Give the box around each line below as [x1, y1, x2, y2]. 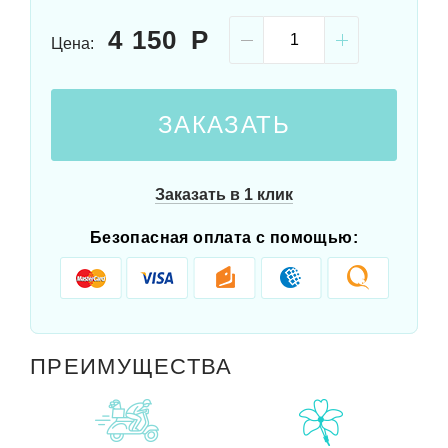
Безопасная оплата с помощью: [89, 229, 359, 247]
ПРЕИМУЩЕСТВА [30, 354, 233, 380]
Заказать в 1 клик [155, 186, 293, 204]
